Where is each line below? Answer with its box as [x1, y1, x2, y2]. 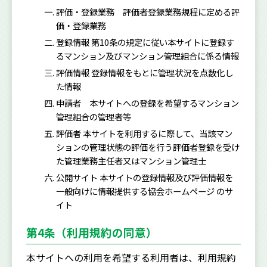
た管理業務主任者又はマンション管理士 [56, 154, 207, 167]
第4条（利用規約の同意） [26, 223, 157, 240]
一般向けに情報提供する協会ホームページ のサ [56, 184, 234, 197]
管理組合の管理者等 [56, 110, 132, 123]
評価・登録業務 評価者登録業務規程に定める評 [56, 5, 240, 18]
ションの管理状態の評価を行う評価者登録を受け [56, 140, 240, 153]
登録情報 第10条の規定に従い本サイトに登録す [56, 35, 235, 48]
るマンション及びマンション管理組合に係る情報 [56, 49, 240, 62]
